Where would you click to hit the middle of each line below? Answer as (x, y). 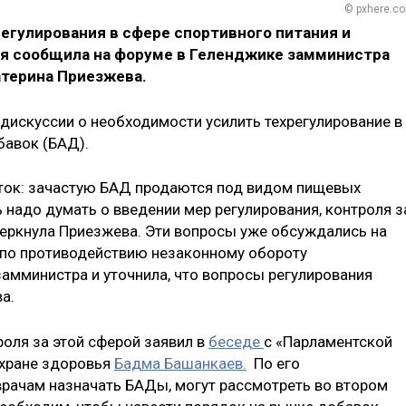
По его (273, 363)
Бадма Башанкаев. (180, 363)
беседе (236, 341)
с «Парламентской (328, 341)
